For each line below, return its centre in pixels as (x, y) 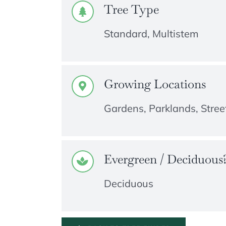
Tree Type (131, 9)
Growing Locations (155, 84)
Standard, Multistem (151, 33)
